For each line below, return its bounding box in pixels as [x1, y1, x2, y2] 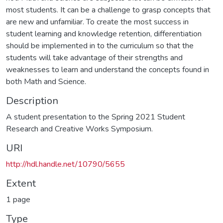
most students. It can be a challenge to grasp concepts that [6, 4, 211, 15]
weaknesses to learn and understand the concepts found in [6, 64, 209, 75]
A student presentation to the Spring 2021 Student [6, 111, 185, 122]
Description [6, 94, 58, 108]
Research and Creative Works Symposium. [6, 123, 153, 134]
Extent [6, 176, 36, 190]
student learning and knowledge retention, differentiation [6, 28, 202, 39]
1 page [6, 194, 30, 205]
